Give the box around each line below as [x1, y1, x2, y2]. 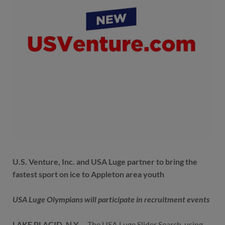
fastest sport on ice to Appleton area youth [13, 169, 164, 179]
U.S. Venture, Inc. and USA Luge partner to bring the [13, 157, 197, 167]
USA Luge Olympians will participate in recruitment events [13, 194, 209, 204]
